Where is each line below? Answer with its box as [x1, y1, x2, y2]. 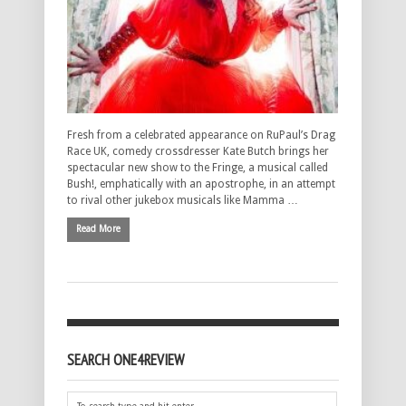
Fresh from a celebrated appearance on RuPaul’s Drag [67, 128, 335, 141]
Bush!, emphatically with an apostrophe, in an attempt [67, 177, 335, 190]
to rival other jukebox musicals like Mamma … [67, 193, 298, 207]
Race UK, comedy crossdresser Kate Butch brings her [67, 144, 329, 158]
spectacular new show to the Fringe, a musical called [67, 160, 328, 174]
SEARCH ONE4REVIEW [67, 350, 184, 371]
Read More [76, 223, 121, 234]
